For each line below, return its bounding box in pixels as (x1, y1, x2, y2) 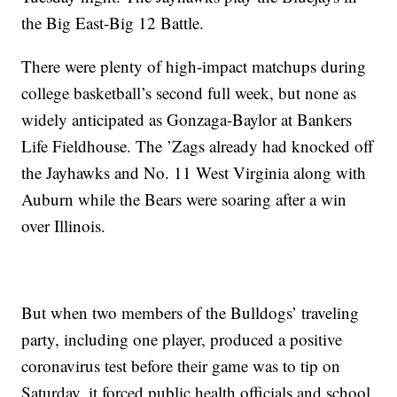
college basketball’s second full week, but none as (21, 82, 357, 105)
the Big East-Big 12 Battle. (21, 12, 205, 35)
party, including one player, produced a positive (21, 328, 343, 351)
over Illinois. (21, 214, 106, 237)
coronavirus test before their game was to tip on (21, 354, 341, 378)
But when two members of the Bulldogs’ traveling (21, 301, 360, 324)
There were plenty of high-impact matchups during (21, 55, 367, 78)
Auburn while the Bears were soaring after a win (21, 188, 347, 211)
